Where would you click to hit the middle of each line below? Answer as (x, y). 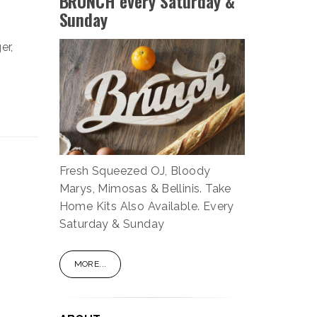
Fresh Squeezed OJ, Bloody (135, 171)
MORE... (90, 264)
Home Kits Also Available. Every (146, 207)
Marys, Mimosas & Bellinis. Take (145, 189)
